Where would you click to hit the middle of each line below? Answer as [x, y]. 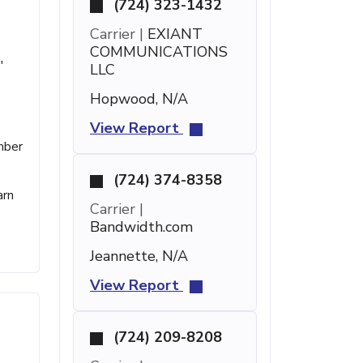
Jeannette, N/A [139, 256]
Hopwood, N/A [139, 99]
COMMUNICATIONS [159, 52]
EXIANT [173, 34]
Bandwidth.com [141, 227]
